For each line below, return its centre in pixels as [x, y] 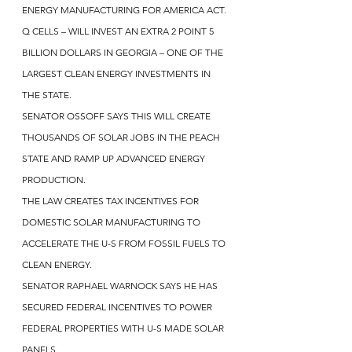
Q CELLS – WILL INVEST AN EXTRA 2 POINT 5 [119, 31]
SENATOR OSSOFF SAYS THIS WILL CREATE [117, 115]
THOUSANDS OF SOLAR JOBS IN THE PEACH [122, 137]
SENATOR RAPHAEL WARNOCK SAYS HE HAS [121, 285]
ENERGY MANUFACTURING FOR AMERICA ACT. [124, 9]
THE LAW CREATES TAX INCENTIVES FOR [112, 200]
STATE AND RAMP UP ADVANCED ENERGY [115, 158]
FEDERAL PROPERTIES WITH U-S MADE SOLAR [124, 328]
